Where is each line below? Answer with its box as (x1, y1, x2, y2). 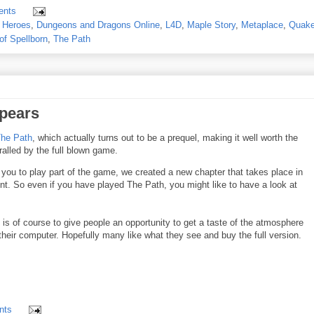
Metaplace (241, 20, 283, 31)
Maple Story (187, 20, 235, 31)
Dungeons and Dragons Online (36, 20, 160, 31)
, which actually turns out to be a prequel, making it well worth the (32, 132, 298, 144)
